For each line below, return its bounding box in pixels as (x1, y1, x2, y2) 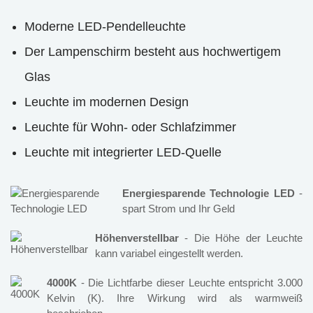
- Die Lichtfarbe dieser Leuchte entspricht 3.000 (77, 277, 303, 289)
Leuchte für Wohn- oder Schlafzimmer (24, 120, 236, 134)
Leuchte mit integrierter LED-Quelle (24, 145, 221, 159)
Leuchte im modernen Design (24, 95, 189, 109)
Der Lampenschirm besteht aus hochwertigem (24, 45, 281, 59)
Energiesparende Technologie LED (122, 187, 295, 199)
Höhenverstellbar (95, 232, 179, 244)
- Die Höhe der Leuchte (179, 232, 303, 244)
